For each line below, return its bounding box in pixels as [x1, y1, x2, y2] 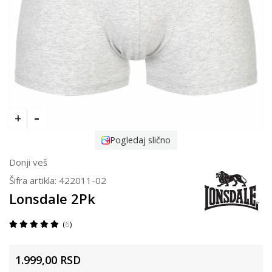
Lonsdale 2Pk [9, 189, 95, 208]
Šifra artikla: [9, 174, 59, 187]
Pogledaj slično [110, 134, 171, 146]
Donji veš [9, 156, 47, 169]
